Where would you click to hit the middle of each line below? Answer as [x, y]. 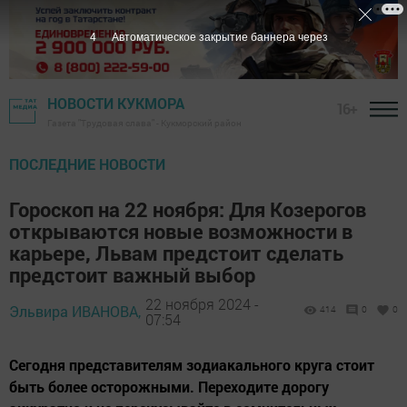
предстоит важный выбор [132, 275]
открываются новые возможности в [181, 232]
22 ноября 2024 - [202, 303]
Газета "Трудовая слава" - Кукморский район [144, 124]
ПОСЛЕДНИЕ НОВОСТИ [87, 164]
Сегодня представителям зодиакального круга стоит [192, 365]
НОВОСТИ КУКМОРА [116, 104]
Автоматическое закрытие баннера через [219, 37]
